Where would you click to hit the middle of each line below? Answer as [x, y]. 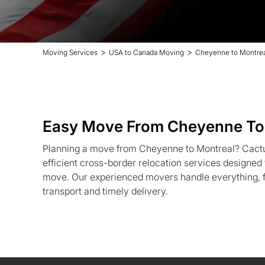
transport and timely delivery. [105, 191]
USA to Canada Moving [146, 52]
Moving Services [70, 52]
